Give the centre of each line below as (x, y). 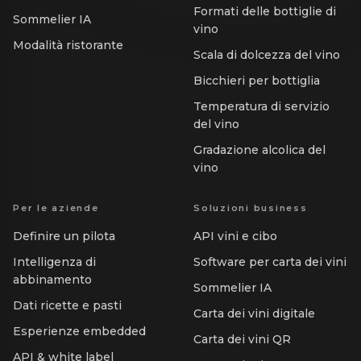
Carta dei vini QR (242, 340)
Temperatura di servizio (261, 107)
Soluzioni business (251, 208)
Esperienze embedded (79, 332)
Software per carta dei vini (270, 262)
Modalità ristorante (68, 46)
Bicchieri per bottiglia (257, 81)
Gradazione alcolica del (259, 150)
